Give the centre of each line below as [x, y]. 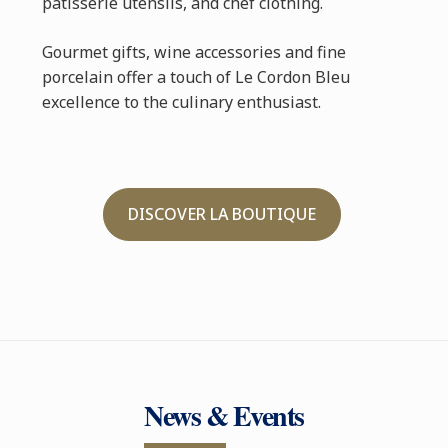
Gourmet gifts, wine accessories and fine [193, 52]
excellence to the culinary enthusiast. [181, 102]
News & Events [224, 416]
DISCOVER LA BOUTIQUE [222, 214]
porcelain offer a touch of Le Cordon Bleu [195, 77]
